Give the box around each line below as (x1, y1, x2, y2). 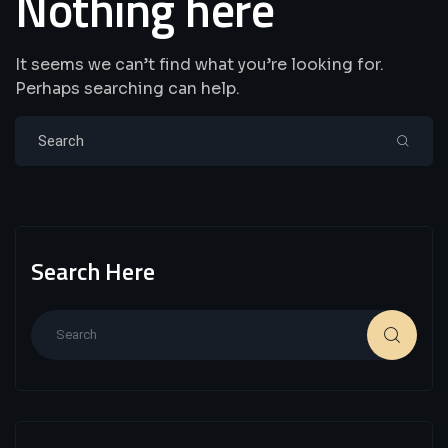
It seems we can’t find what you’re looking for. (15, 53, 384, 75)
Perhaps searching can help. (15, 77, 240, 99)
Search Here (31, 252, 155, 289)
